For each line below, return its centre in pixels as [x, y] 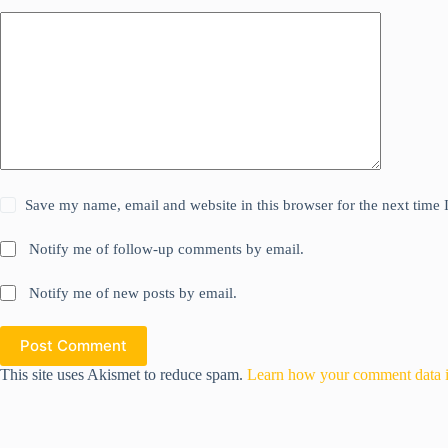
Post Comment [73, 346]
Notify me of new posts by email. [133, 292]
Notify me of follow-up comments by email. [167, 248]
